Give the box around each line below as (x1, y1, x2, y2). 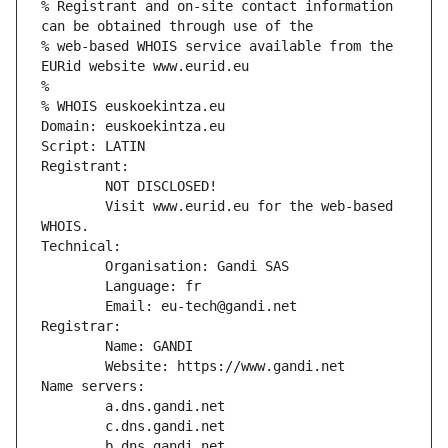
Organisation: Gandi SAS (105, 258, 289, 275)
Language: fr (105, 278, 201, 295)
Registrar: (41, 318, 121, 335)
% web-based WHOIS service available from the (41, 38, 393, 55)
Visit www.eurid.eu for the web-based (41, 198, 105, 215)
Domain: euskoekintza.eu (41, 118, 225, 135)
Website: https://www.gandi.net (105, 358, 345, 375)
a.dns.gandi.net (105, 398, 225, 415)
